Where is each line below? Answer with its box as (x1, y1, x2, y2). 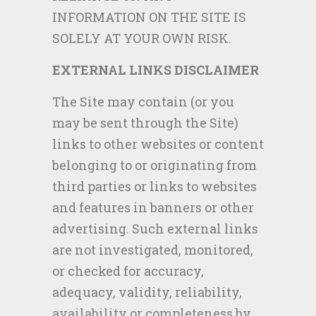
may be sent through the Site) (52, 114, 238, 131)
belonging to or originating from (52, 157, 257, 174)
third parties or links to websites (52, 178, 257, 195)
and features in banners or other (52, 199, 254, 216)
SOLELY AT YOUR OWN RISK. (52, 30, 231, 47)
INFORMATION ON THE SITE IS (52, 8, 246, 25)
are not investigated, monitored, (52, 241, 253, 258)
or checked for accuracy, (52, 262, 204, 279)
